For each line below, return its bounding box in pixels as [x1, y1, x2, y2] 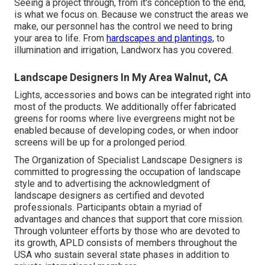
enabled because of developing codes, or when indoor [14, 124, 238, 136]
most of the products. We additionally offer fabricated [14, 101, 236, 112]
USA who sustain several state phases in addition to [14, 248, 230, 260]
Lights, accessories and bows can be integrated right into [14, 89, 251, 101]
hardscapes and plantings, [106, 32, 214, 44]
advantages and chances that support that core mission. [14, 213, 244, 225]
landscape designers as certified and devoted [14, 189, 204, 201]
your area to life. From [14, 32, 106, 44]
